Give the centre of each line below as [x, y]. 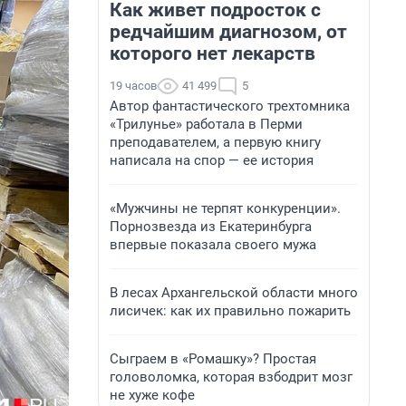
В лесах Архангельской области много [234, 293]
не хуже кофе [152, 395]
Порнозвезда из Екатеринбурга [211, 227]
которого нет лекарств [213, 53]
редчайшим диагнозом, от [228, 32]
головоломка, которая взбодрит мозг [231, 377]
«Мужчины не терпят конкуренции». [225, 208]
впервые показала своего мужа [213, 245]
